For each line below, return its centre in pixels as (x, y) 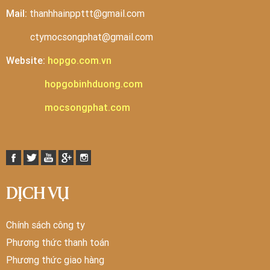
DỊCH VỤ (37, 194)
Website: (26, 60)
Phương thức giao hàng (55, 259)
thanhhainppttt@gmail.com (86, 13)
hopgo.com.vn (80, 60)
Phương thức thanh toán (58, 242)
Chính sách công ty (46, 224)
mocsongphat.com (87, 107)
